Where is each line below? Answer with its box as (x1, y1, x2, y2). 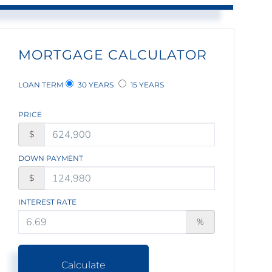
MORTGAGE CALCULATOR (18, 47, 208, 64)
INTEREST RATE (18, 197, 77, 207)
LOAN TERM (18, 80, 64, 90)
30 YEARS (76, 80, 114, 90)
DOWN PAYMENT (18, 154, 84, 163)
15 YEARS (129, 80, 165, 90)
